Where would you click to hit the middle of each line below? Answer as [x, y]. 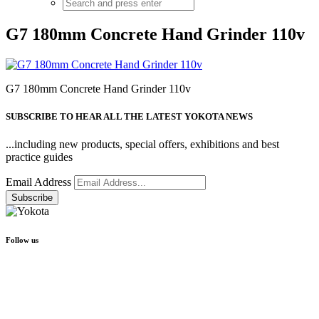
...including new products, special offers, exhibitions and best [142, 145]
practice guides [39, 157]
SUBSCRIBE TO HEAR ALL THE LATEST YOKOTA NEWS [129, 116]
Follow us [22, 240]
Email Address [40, 182]
